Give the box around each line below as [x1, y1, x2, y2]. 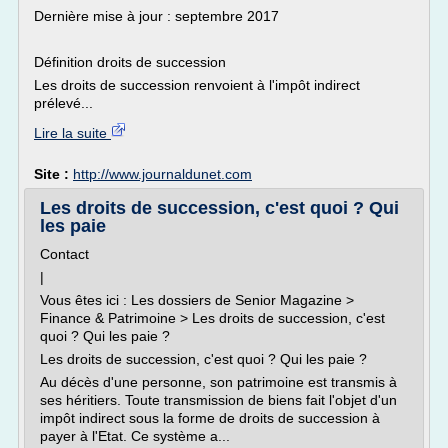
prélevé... [34, 95, 93, 111]
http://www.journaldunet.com [73, 166, 252, 182]
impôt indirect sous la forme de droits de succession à [40, 410, 380, 426]
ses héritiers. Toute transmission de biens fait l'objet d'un [40, 392, 397, 408]
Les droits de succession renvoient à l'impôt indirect [34, 77, 360, 93]
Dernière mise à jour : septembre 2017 [34, 8, 279, 24]
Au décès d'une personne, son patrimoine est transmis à [40, 374, 397, 390]
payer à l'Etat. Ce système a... [40, 428, 230, 444]
